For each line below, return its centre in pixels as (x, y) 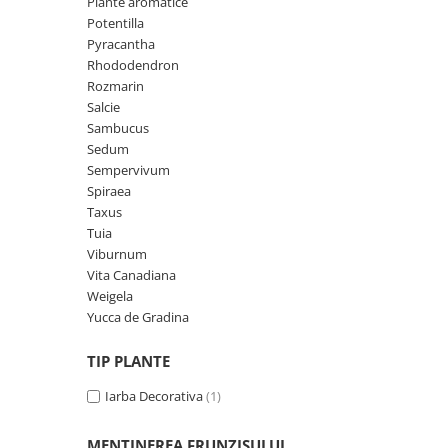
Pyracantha (121, 44)
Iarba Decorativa (154, 396)
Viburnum (117, 254)
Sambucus (118, 128)
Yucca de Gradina (138, 317)
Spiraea (109, 191)
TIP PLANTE (128, 361)
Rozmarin (115, 86)
